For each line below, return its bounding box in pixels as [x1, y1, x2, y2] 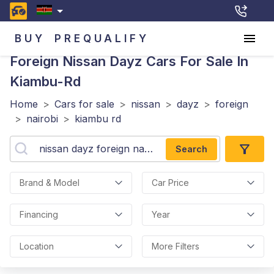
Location [20, 241, 54, 251]
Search [176, 143, 207, 154]
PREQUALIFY [54, 32, 149, 45]
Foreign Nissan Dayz [10, 53, 143, 69]
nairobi [26, 113, 58, 125]
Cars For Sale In [143, 53, 248, 69]
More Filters [152, 241, 199, 251]
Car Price [152, 177, 189, 188]
